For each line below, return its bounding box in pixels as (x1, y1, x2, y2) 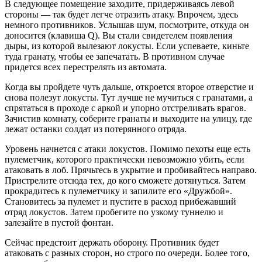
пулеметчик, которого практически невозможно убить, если (5, 154, 244, 165)
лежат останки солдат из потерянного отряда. (5, 124, 187, 135)
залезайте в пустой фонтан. (5, 218, 113, 228)
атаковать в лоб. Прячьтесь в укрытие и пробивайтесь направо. (5, 165, 257, 175)
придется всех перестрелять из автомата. (5, 62, 167, 73)
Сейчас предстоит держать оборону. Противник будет (5, 237, 219, 248)
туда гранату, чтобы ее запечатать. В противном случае (5, 51, 225, 62)
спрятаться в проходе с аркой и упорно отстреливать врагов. (5, 103, 246, 113)
